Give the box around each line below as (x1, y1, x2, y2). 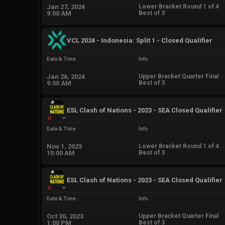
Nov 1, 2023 (47, 142, 82, 150)
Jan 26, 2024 (47, 72, 85, 80)
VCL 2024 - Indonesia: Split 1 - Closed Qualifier (67, 36, 212, 44)
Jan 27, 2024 (47, 3, 85, 11)
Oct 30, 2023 (47, 212, 83, 220)
